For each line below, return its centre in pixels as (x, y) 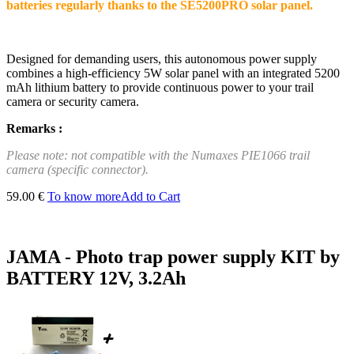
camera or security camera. (73, 102)
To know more (84, 197)
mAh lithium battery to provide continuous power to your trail (160, 88)
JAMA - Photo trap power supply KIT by (173, 257)
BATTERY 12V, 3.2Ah (96, 279)
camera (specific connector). (77, 170)
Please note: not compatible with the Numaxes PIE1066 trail (158, 156)
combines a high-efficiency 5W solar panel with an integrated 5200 (173, 73)
